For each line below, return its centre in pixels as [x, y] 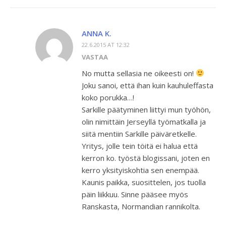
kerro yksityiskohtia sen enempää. [140, 170]
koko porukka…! [108, 97]
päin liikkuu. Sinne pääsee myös [135, 194]
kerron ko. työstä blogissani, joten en [146, 158]
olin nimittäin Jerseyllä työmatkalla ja [144, 121]
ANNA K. [97, 33]
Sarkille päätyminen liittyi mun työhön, [146, 109]
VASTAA [95, 57]
